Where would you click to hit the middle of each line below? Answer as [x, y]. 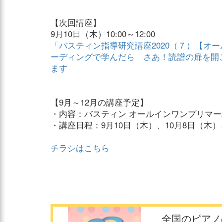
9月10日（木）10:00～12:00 [103, 34]
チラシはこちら [80, 148]
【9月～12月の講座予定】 [99, 102]
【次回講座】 [76, 23]
